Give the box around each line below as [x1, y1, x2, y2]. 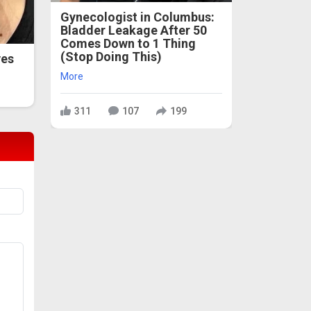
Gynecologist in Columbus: [60, 10, 215, 25]
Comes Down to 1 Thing [60, 36, 196, 51]
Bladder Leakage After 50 [60, 23, 207, 38]
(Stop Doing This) [60, 49, 162, 65]
